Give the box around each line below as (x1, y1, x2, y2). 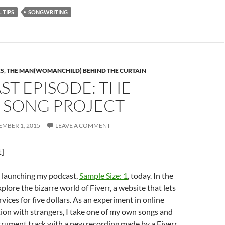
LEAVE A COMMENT (55, 122, 110, 129)
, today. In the (128, 171, 173, 180)
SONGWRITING (28, 9, 68, 15)
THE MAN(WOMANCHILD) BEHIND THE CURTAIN (7, 67, 146, 74)
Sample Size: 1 (79, 171, 128, 180)
